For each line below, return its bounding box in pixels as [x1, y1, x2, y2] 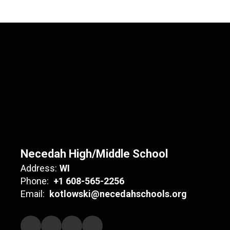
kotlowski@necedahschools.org [49, 188, 187, 199]
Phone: [21, 175, 49, 186]
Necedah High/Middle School [21, 147, 168, 160]
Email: [21, 188, 45, 199]
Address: [21, 162, 57, 174]
